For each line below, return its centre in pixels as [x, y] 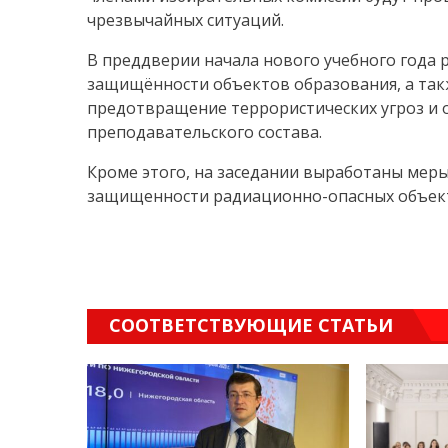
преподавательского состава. [204, 132]
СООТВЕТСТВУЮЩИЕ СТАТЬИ [251, 325]
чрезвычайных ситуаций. [185, 20]
